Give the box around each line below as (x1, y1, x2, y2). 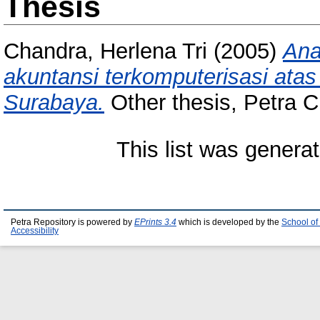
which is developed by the (176, 218, 281, 226)
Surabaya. (4, 90, 104, 116)
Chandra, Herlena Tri (4, 39, 207, 64)
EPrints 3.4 (134, 218, 176, 226)
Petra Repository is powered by (11, 218, 134, 226)
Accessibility (11, 226, 59, 235)
